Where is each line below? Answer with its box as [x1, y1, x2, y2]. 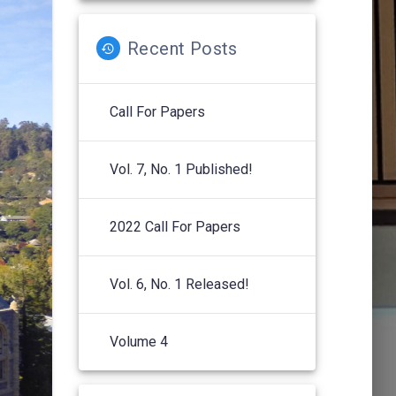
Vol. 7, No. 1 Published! [109, 160, 253, 178]
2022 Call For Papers [109, 217, 240, 235]
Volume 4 [109, 332, 168, 350]
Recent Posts [126, 37, 238, 59]
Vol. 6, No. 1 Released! [109, 275, 249, 293]
